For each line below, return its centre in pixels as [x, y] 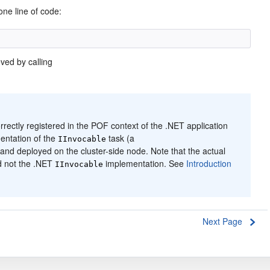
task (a [121, 138]
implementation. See [145, 163]
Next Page [222, 221]
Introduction [209, 163]
